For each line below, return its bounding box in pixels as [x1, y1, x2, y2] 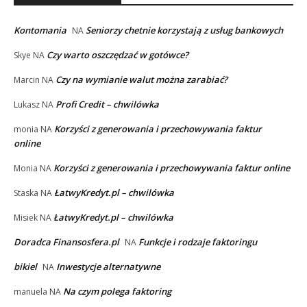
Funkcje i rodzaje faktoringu [138, 235, 257, 248]
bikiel [14, 260, 37, 273]
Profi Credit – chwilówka [56, 97, 159, 110]
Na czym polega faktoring [63, 284, 171, 297]
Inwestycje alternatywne [56, 260, 160, 273]
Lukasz [14, 98, 40, 110]
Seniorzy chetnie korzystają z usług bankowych [86, 23, 283, 36]
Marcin [14, 73, 40, 86]
